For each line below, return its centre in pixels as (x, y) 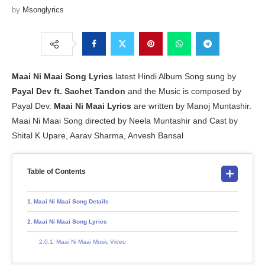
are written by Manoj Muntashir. (191, 106)
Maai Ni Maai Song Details (71, 202)
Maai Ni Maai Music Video (91, 242)
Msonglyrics (43, 10)
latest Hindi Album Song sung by (176, 77)
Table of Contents (56, 172)
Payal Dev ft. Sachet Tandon (69, 91)
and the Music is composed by (183, 91)
